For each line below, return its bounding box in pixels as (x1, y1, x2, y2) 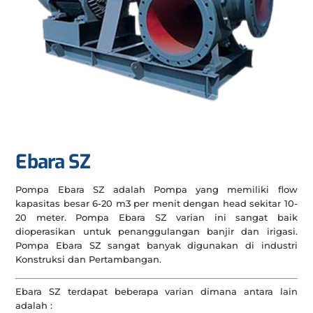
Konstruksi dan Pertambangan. (15, 254, 162, 265)
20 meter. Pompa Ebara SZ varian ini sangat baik (15, 212, 298, 224)
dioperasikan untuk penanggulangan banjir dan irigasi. (15, 226, 298, 238)
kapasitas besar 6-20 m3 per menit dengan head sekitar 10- (15, 198, 298, 210)
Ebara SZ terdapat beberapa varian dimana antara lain (15, 285, 298, 297)
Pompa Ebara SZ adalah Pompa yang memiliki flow (15, 184, 298, 196)
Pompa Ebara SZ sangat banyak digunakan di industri (15, 240, 298, 252)
